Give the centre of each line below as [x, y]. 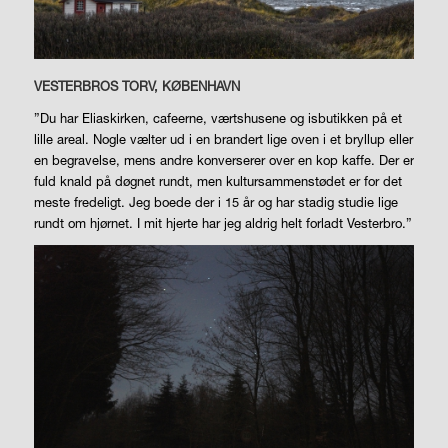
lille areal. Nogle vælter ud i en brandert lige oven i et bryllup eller [223, 138]
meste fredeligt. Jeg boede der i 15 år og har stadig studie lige [215, 201]
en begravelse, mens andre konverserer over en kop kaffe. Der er [223, 159]
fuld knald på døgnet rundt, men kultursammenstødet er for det [217, 180]
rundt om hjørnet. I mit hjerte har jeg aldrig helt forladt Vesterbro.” [222, 222]
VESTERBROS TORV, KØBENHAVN [136, 85]
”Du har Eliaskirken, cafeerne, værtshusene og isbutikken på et [217, 117]
